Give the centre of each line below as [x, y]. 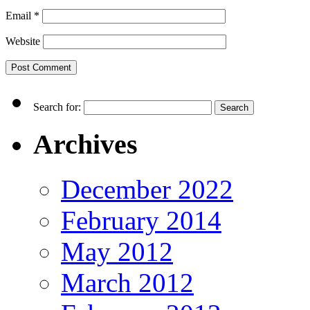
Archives [85, 145]
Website [23, 42]
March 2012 [127, 282]
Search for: [57, 107]
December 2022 [147, 189]
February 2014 [141, 220]
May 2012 [117, 251]
